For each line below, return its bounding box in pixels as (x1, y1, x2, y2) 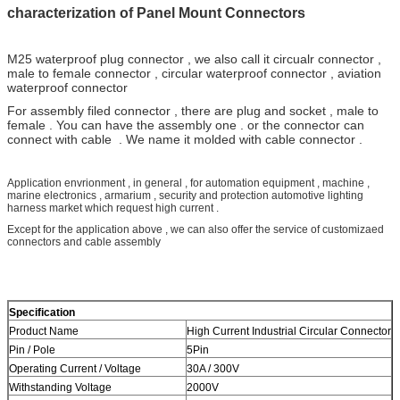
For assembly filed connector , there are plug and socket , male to (7, 103, 379, 118)
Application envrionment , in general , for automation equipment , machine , (7, 176, 370, 189)
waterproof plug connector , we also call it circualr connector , (36, 51, 381, 66)
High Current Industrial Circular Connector (187, 324, 391, 337)
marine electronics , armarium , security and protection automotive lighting (7, 188, 363, 202)
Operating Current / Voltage (9, 362, 144, 375)
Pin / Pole (9, 343, 55, 356)
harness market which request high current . (7, 201, 221, 214)
